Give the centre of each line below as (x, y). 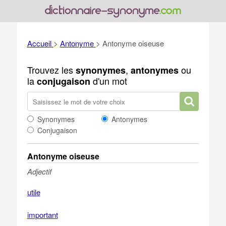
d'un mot (108, 81)
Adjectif (39, 171)
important (42, 215)
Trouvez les (51, 70)
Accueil (39, 43)
